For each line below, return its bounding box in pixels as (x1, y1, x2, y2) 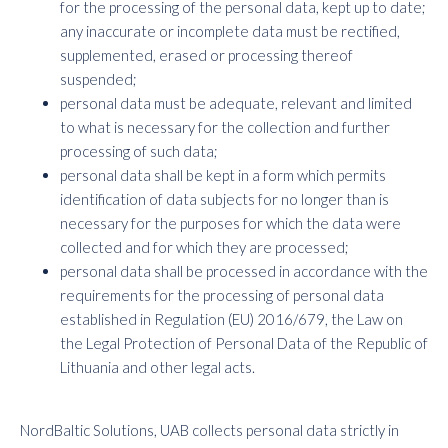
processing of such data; (60, 142, 218, 160)
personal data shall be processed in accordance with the (60, 262, 428, 280)
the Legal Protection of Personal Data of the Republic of (60, 334, 428, 352)
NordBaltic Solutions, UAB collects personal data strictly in (20, 421, 399, 439)
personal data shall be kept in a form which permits (60, 166, 386, 184)
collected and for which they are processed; (60, 238, 349, 256)
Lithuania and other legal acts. (60, 358, 255, 376)
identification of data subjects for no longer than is (60, 190, 389, 208)
